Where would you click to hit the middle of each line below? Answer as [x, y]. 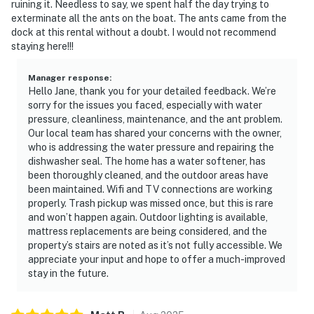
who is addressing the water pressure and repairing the [151, 147]
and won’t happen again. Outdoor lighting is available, [148, 217]
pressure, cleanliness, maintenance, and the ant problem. [155, 119]
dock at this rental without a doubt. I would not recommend [144, 32]
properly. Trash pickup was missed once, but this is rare [151, 203]
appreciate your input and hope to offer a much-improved [157, 259]
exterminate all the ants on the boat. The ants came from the [149, 18]
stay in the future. [68, 273]
